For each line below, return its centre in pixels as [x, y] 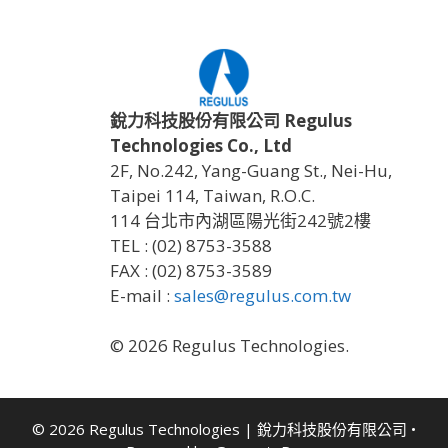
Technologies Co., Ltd [201, 145]
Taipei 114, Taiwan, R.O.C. [212, 195]
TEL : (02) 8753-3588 [191, 245]
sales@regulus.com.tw [262, 295]
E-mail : [142, 295]
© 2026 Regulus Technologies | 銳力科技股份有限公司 [219, 428]
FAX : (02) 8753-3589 [191, 270]
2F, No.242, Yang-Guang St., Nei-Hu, [251, 170]
